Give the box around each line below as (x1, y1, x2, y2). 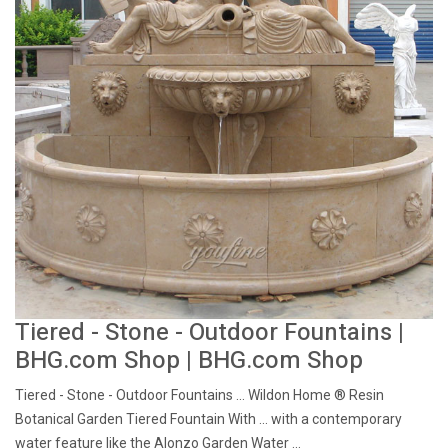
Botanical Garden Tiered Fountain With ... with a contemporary (15, 411, 402, 427)
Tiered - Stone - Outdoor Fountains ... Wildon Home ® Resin (15, 387, 384, 403)
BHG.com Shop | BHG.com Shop (15, 343, 363, 378)
